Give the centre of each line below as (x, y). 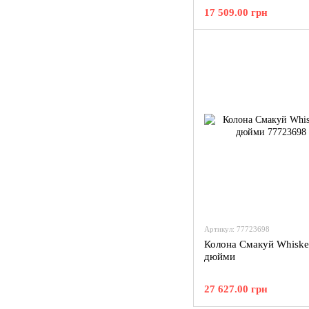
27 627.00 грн (236, 289)
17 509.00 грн (236, 12)
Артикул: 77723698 (237, 229)
